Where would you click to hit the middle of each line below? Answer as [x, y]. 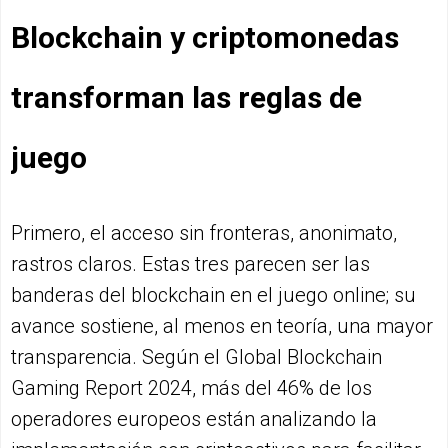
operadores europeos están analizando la [194, 419]
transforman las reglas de [186, 98]
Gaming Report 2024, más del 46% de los [191, 388]
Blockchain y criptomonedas [205, 38]
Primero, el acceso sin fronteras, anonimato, [204, 233]
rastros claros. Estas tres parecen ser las [190, 264]
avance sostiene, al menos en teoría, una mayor [222, 326]
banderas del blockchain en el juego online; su [213, 295]
